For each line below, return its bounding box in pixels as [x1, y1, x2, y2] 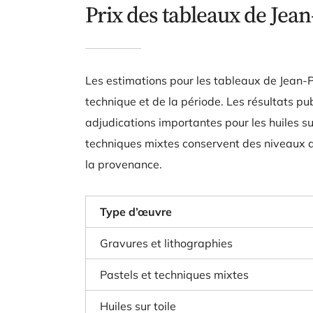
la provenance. [85, 157, 162, 171]
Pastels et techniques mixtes [100, 268, 249, 282]
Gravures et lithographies [100, 236, 233, 250]
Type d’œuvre [100, 205, 172, 219]
